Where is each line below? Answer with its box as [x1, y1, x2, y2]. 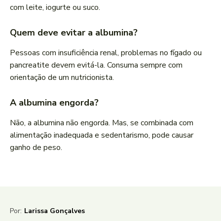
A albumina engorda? [10, 97, 99, 109]
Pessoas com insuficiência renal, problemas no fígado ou [10, 47, 202, 59]
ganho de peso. [10, 142, 62, 153]
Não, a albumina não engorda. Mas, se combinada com [10, 117, 193, 129]
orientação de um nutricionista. [10, 72, 114, 83]
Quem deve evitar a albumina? [10, 27, 138, 39]
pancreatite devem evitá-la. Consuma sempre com [10, 60, 183, 71]
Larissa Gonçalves [24, 206, 85, 216]
